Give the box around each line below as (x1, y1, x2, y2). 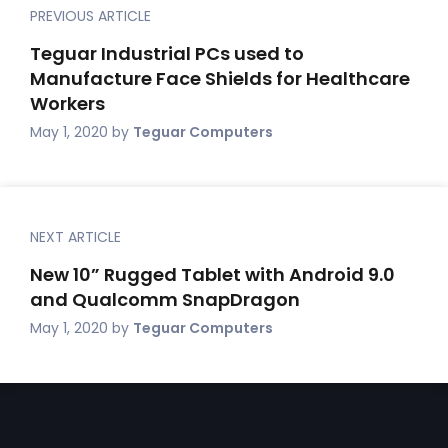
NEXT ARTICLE (30, 227, 121, 247)
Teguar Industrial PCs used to (30, 41, 304, 66)
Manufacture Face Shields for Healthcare (30, 66, 410, 91)
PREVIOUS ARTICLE (30, 6, 151, 26)
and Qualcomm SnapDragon (30, 287, 300, 312)
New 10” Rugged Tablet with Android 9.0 (30, 262, 395, 287)
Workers (30, 91, 105, 116)
